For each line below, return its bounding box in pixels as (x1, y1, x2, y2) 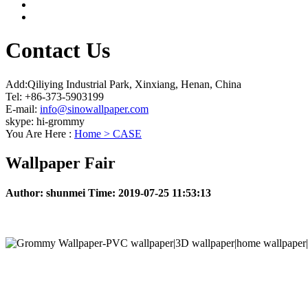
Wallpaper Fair (5, 153, 115, 172)
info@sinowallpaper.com (40, 102, 148, 115)
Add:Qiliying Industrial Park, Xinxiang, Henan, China (5, 78, 241, 90)
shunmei (46, 186, 88, 199)
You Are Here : (5, 127, 74, 140)
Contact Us (5, 38, 110, 63)
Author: (5, 186, 46, 199)
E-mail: (5, 102, 40, 115)
